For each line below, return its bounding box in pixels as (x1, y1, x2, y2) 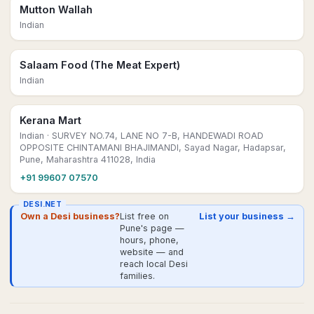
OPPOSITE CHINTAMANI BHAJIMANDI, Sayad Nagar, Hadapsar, (20, 142, 286, 153)
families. (120, 271, 155, 281)
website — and (120, 247, 184, 257)
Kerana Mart (20, 114, 81, 126)
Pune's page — (120, 223, 184, 233)
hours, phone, (120, 235, 179, 245)
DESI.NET (23, 200, 62, 209)
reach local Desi (120, 259, 188, 269)
